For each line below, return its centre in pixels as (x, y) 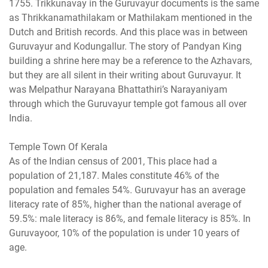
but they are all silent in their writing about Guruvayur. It (125, 75)
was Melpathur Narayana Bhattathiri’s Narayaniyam (118, 89)
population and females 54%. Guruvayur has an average (127, 190)
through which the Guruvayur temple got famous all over (128, 103)
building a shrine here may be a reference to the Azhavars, (130, 60)
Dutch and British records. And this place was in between (128, 32)
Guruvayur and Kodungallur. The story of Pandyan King (125, 46)
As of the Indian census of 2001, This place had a (113, 161)
